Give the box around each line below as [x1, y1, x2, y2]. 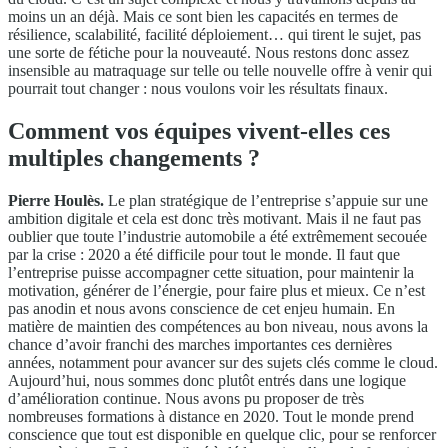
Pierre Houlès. [8, 192, 104, 210]
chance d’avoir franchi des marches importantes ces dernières [8, 336, 392, 354]
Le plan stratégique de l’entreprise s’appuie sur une [104, 192, 428, 210]
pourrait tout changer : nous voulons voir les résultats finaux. [8, 80, 388, 98]
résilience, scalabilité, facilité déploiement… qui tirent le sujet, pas [8, 26, 421, 44]
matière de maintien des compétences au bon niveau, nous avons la [8, 318, 428, 336]
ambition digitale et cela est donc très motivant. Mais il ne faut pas [8, 210, 421, 228]
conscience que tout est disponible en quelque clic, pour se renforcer [8, 426, 436, 444]
